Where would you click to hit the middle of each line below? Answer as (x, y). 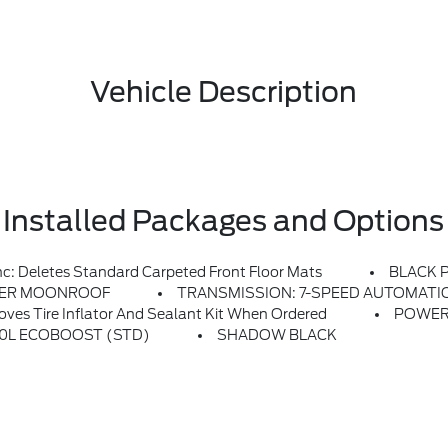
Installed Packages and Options (224, 221)
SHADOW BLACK (277, 335)
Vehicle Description (224, 92)
